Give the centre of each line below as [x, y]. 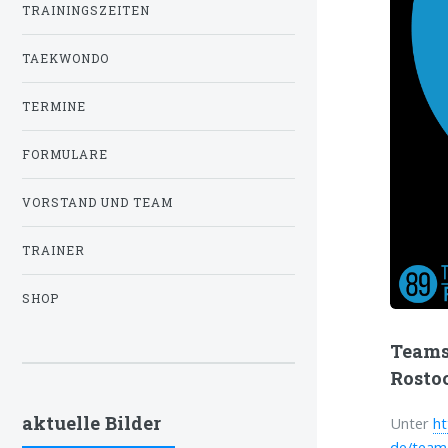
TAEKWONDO [65, 59]
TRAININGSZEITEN [86, 11]
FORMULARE [65, 155]
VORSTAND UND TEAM [97, 203]
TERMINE [54, 107]
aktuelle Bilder [91, 423]
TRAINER [53, 251]
